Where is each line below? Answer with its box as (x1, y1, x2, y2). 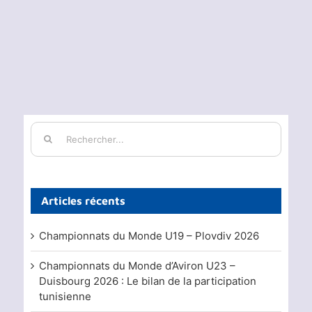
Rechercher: (29, 121, 91, 135)
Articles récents (40, 194, 125, 207)
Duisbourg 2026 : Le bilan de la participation (38, 274, 256, 288)
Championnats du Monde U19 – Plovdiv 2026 (38, 228, 259, 242)
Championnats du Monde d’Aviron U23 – (38, 258, 235, 272)
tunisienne (38, 289, 91, 303)
